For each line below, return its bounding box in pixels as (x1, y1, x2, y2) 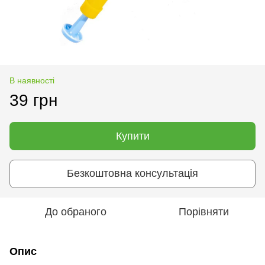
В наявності (9, 75, 54, 85)
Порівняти (178, 205, 229, 218)
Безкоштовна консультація (67, 167, 198, 180)
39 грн (9, 91, 57, 109)
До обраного (45, 205, 106, 218)
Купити (115, 130, 150, 142)
